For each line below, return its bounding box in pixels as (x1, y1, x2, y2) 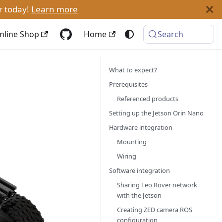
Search (158, 29, 184, 40)
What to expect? (109, 65, 157, 74)
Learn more (31, 3, 78, 15)
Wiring (117, 152, 136, 161)
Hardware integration (109, 123, 172, 132)
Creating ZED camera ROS (117, 205, 192, 214)
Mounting (117, 137, 147, 146)
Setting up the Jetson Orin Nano (109, 109, 204, 117)
